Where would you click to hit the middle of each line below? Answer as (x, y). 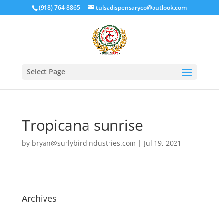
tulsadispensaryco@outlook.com (142, 8)
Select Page (46, 72)
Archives (39, 198)
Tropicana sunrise (82, 125)
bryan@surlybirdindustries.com (84, 143)
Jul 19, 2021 (162, 143)
